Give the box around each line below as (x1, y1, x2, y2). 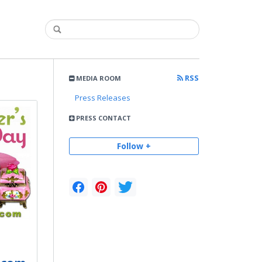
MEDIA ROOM (74, 74, 122, 82)
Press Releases (75, 92, 131, 103)
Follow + (117, 140, 151, 151)
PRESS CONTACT (74, 113, 132, 122)
